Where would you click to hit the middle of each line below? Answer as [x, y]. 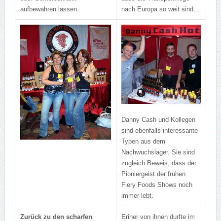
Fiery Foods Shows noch [157, 185]
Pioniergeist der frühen [153, 174]
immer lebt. [138, 196]
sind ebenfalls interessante [159, 131]
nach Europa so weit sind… [160, 9]
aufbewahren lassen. [49, 9]
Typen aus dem [143, 142]
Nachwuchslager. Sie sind [158, 152]
